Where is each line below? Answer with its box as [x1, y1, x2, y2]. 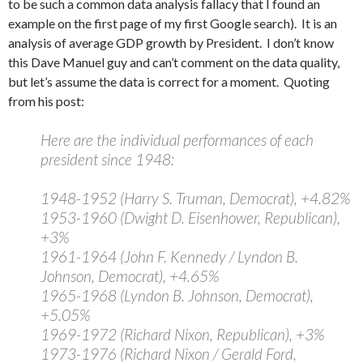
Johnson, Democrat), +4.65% [41, 267, 219, 285]
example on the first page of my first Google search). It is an [8, 15, 337, 31]
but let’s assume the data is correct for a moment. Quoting [8, 74, 330, 89]
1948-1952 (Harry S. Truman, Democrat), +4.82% [41, 189, 350, 207]
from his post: [8, 93, 84, 109]
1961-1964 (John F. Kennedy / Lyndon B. [41, 247, 298, 266]
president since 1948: [41, 150, 174, 169]
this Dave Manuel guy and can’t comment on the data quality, [8, 54, 340, 70]
